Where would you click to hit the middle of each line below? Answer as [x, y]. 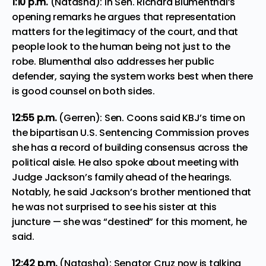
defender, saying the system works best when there [133, 76]
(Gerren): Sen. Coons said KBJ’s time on [151, 118]
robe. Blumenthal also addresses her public [113, 61]
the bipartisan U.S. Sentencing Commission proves [131, 132]
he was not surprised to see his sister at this [114, 207]
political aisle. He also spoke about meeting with [126, 162]
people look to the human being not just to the [121, 46]
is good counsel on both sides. [83, 91]
